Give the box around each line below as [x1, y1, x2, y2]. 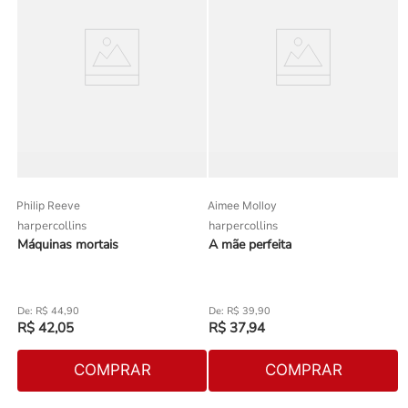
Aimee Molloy [208, 198, 277, 212]
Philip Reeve [16, 198, 80, 212]
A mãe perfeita [209, 235, 291, 253]
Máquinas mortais [17, 235, 118, 253]
